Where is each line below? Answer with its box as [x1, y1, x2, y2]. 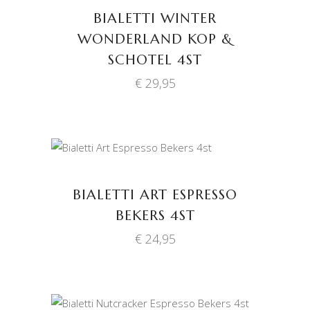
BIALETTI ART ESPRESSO [73, 185, 237, 203]
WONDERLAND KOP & [77, 30, 232, 48]
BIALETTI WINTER [93, 10, 217, 27]
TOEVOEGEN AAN [113, 154, 199, 167]
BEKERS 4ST [115, 206, 195, 224]
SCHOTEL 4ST [108, 51, 202, 69]
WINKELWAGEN [119, 163, 192, 176]
